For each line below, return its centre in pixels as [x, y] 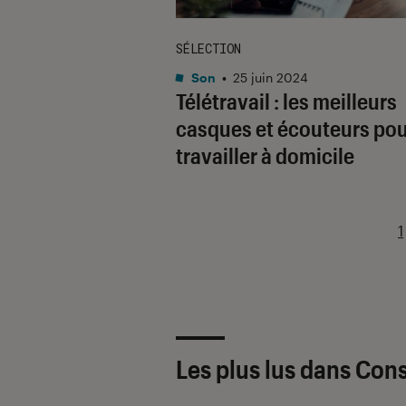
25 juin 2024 [271, 77]
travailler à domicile [265, 155]
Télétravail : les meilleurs [286, 101]
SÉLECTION [208, 48]
